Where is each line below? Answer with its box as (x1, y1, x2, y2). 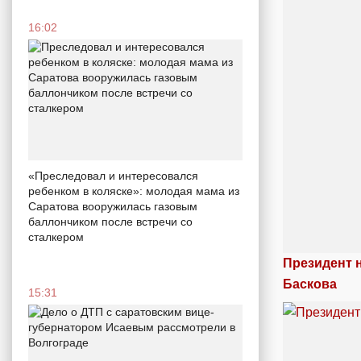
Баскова (283, 276, 337, 291)
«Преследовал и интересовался (28, 168, 198, 182)
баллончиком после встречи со (28, 214, 193, 228)
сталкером (28, 230, 84, 243)
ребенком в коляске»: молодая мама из (28, 184, 239, 197)
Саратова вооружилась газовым (28, 199, 197, 213)
